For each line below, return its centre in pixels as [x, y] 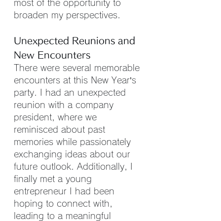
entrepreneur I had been [66, 191]
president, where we [57, 117]
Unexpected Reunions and [76, 40]
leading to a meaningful [64, 216]
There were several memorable [78, 68]
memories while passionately [74, 142]
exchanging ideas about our [74, 154]
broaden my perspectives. [67, 15]
